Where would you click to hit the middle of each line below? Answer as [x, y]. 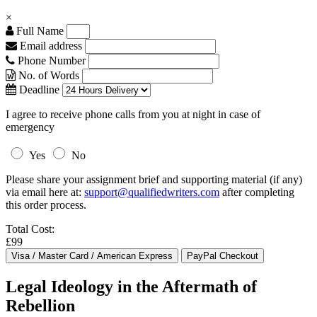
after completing [257, 192]
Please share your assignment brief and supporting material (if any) [154, 179]
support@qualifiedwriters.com [152, 192]
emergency [30, 127]
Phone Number [52, 60]
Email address [50, 46]
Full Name [39, 31]
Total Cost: [30, 229]
